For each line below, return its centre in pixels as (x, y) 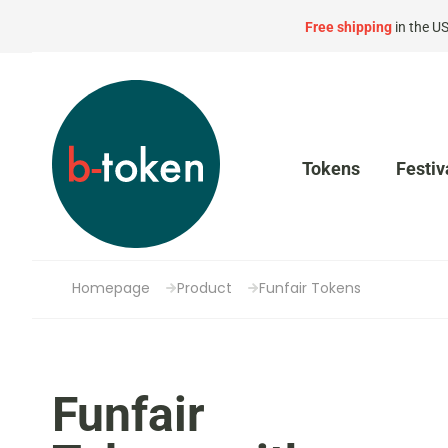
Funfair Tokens (310, 288)
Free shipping (348, 26)
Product (204, 288)
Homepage (111, 288)
